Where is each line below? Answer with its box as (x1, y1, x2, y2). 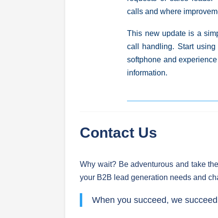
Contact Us (80, 125, 162, 141)
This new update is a (127, 29, 204, 37)
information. (127, 69, 170, 77)
